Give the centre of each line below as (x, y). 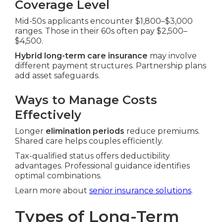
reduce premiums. (162, 131)
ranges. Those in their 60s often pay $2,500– (101, 31)
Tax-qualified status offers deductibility (92, 156)
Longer (30, 131)
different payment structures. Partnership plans (111, 66)
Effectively (48, 115)
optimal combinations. (58, 176)
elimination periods (85, 131)
